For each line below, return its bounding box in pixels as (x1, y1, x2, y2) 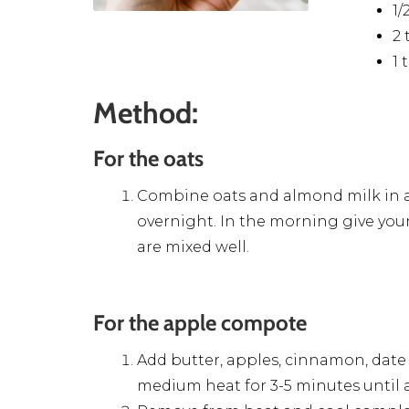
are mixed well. (137, 237, 249, 256)
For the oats (93, 144, 204, 172)
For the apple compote (93, 309, 307, 336)
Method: (93, 94, 198, 131)
